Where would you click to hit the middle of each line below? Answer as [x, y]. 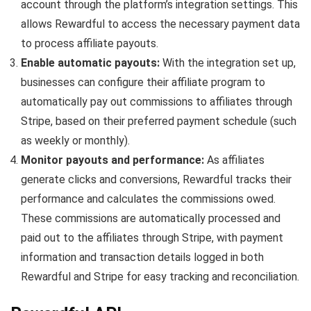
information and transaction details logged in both [142, 257]
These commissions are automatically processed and [151, 218]
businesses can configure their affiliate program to [143, 82]
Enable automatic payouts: [90, 62]
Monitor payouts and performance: [112, 160]
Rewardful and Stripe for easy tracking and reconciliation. [160, 276]
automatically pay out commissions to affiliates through [157, 101]
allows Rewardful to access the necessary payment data [160, 24]
